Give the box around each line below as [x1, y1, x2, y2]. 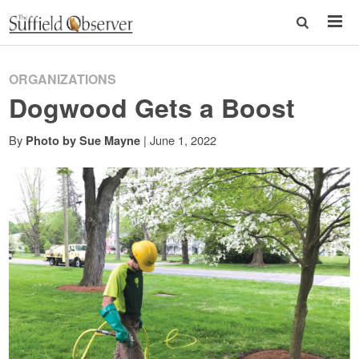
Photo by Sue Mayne [26, 132, 141, 148]
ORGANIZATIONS [9, 70, 117, 88]
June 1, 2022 [150, 131, 217, 148]
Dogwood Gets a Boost [9, 89, 296, 126]
